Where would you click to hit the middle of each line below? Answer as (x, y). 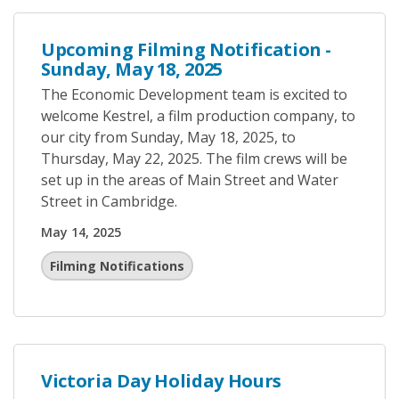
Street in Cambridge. (109, 201)
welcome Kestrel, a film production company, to (198, 116)
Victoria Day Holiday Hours (161, 381)
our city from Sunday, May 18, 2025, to (168, 137)
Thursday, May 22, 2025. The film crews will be (194, 159)
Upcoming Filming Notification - (187, 49)
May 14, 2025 (81, 232)
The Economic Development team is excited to (194, 94)
